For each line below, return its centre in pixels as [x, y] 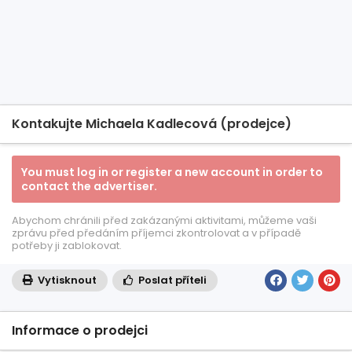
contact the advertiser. [89, 186]
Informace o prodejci [80, 330]
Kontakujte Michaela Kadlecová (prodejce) [152, 124]
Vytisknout [66, 280]
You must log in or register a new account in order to [172, 172]
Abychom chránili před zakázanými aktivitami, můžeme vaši [164, 220]
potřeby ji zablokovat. [67, 246]
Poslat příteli [171, 280]
